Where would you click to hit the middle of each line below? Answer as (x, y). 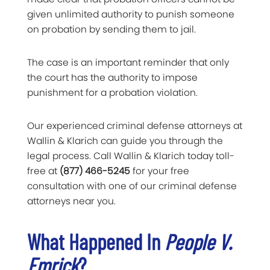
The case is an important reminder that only (128, 62)
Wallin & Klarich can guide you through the (125, 140)
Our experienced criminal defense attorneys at (135, 125)
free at (43, 171)
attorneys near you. (71, 201)
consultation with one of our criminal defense (132, 186)
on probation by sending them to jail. (111, 29)
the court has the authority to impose (112, 77)
